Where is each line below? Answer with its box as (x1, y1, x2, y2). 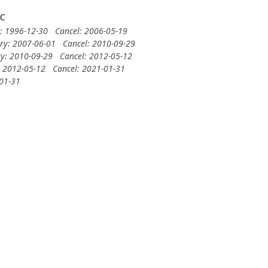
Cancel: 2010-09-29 (63, 38, 136, 49)
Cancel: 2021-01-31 (53, 63, 126, 74)
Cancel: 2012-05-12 (60, 50, 133, 62)
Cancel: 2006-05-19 (55, 25, 128, 36)
